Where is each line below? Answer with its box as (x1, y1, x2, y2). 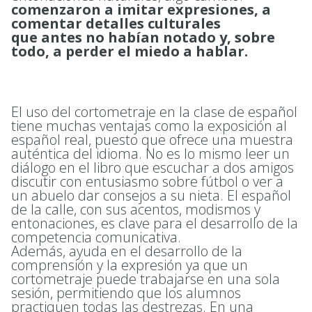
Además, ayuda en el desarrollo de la (11, 242, 242, 260)
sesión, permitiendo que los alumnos (11, 283, 241, 302)
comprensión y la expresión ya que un (11, 256, 248, 274)
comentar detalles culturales (11, 14, 221, 33)
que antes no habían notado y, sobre (11, 28, 275, 47)
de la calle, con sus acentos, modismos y (11, 200, 260, 219)
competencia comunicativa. (11, 228, 181, 247)
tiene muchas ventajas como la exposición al (11, 116, 287, 135)
